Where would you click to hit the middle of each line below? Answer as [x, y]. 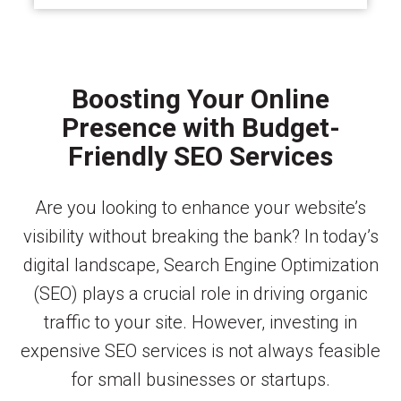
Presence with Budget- [200, 127]
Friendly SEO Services [200, 156]
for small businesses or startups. [200, 379]
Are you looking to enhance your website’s [200, 207]
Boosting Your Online [200, 98]
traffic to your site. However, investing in [200, 322]
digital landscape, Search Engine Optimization [200, 264]
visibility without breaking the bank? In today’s [200, 236]
